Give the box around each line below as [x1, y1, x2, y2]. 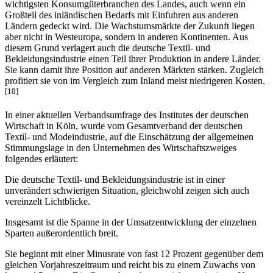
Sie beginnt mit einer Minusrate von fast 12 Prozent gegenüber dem [5, 237, 263, 248]
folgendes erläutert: [5, 142, 78, 153]
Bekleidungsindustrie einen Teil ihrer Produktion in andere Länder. [5, 42, 261, 53]
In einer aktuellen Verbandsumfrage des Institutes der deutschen [5, 98, 249, 109]
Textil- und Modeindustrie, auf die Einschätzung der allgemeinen [5, 120, 253, 131]
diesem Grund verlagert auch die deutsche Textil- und [5, 31, 210, 42]
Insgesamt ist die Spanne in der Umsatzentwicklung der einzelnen [5, 205, 257, 216]
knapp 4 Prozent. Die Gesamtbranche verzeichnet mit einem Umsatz [5, 259, 267, 270]
